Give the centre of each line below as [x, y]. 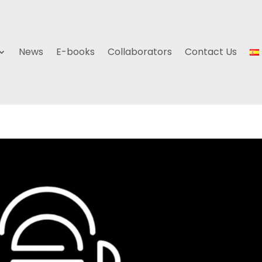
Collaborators [139, 52]
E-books [75, 52]
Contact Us [211, 52]
